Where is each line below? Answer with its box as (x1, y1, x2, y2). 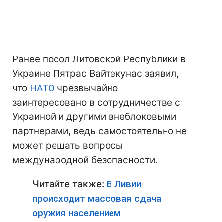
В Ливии (107, 178, 141, 190)
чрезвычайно (55, 82, 118, 94)
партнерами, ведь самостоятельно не (12, 125, 187, 137)
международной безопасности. (12, 154, 158, 166)
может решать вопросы (12, 140, 123, 151)
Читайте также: (32, 178, 107, 190)
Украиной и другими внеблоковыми (12, 111, 176, 122)
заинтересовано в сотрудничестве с (12, 97, 180, 108)
